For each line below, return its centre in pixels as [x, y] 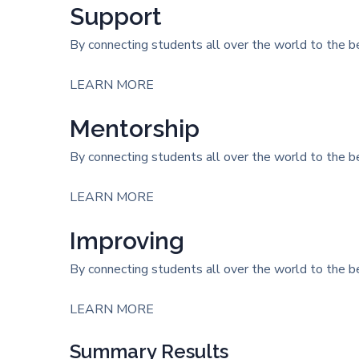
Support [116, 16]
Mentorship [135, 129]
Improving [127, 241]
